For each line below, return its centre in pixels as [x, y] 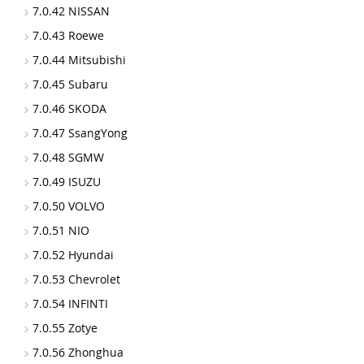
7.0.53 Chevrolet [76, 279]
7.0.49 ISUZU [67, 182]
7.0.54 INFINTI [70, 303]
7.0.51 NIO [61, 230]
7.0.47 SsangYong [80, 133]
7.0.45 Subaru [70, 84]
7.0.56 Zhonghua [78, 352]
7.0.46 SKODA [69, 108]
